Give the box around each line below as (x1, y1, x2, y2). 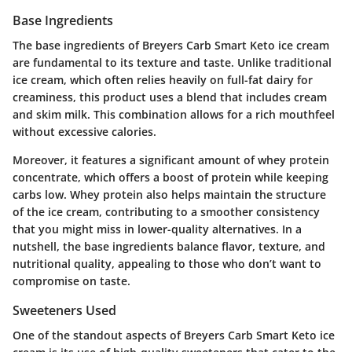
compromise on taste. (13, 273, 130, 289)
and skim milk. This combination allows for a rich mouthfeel (13, 107, 335, 123)
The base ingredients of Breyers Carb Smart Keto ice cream (13, 38, 329, 53)
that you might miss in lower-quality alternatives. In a (13, 222, 302, 237)
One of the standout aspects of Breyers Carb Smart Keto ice (13, 328, 335, 343)
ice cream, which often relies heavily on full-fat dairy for (13, 72, 313, 88)
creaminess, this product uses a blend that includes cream (13, 90, 327, 105)
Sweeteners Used (13, 302, 116, 320)
